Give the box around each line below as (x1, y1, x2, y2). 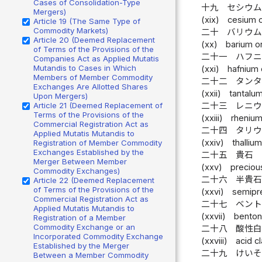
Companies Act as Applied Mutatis (33, 53, 159, 63)
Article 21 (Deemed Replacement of (33, 100, 163, 110)
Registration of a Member (33, 212, 126, 222)
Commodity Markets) (33, 25, 108, 35)
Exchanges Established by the (33, 147, 144, 157)
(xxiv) (201, 137, 224, 149)
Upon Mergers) (33, 91, 88, 101)
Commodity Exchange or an (33, 222, 135, 232)
